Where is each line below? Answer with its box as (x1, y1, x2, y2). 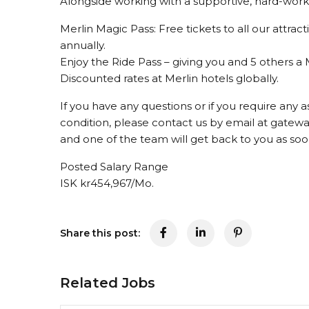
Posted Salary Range (60, 160, 168, 173)
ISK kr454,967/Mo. (60, 177, 154, 190)
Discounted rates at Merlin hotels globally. (60, 72, 279, 85)
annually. (60, 39, 106, 52)
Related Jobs (60, 275, 155, 291)
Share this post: (60, 227, 140, 239)
